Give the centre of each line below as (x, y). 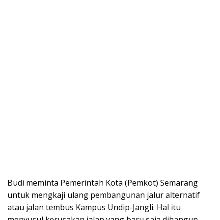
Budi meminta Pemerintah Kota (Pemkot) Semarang (103, 183)
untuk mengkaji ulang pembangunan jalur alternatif (104, 195)
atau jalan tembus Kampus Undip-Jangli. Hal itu (94, 207)
